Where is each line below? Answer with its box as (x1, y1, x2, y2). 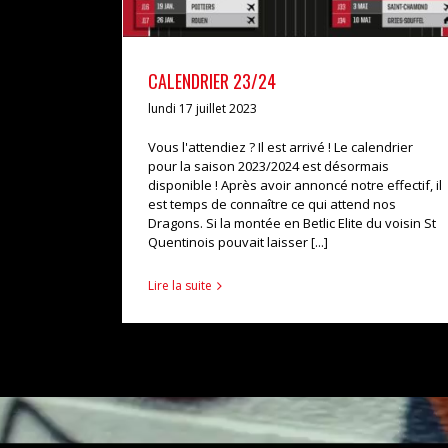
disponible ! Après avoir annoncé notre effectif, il (148, 175, 442, 194)
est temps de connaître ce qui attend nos (148, 194, 396, 213)
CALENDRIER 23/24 (148, 67, 276, 94)
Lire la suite (148, 276, 212, 294)
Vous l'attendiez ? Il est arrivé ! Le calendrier (148, 137, 413, 156)
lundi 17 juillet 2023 (148, 99, 257, 117)
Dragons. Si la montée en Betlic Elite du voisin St (148, 213, 436, 232)
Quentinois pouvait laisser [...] (148, 232, 328, 251)
